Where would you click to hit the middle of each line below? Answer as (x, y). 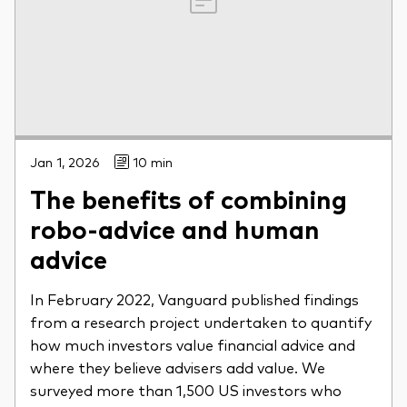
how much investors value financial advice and (193, 345)
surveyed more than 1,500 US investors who (186, 390)
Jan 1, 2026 (65, 162)
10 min (153, 162)
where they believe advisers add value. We (178, 367)
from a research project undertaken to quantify (201, 322)
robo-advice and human (175, 228)
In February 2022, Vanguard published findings (194, 299)
